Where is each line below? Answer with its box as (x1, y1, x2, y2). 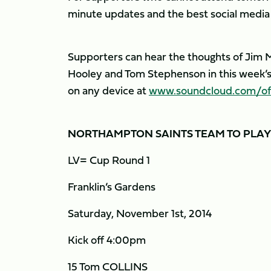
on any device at (68, 82, 149, 99)
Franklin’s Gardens (68, 178, 155, 195)
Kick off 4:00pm (68, 232, 146, 248)
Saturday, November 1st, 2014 (68, 205, 212, 221)
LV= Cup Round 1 (68, 152, 150, 168)
